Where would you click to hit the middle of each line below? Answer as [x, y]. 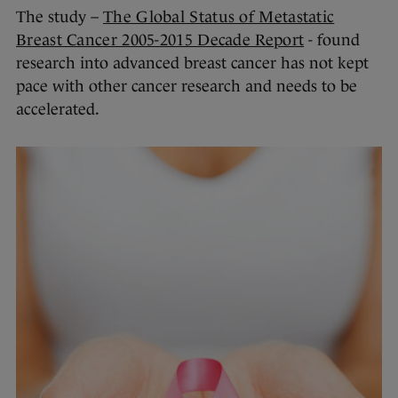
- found [332, 40]
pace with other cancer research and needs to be [187, 87]
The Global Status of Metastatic [219, 17]
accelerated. [58, 110]
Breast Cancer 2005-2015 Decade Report [160, 40]
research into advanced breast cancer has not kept [192, 64]
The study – [60, 17]
